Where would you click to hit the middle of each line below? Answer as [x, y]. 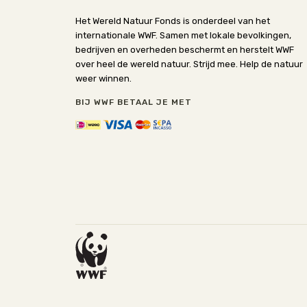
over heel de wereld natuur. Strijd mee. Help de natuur [189, 64]
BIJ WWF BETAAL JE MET [133, 102]
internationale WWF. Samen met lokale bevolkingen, [183, 35]
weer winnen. [103, 78]
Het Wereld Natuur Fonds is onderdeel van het [172, 21]
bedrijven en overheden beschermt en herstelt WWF [184, 50]
